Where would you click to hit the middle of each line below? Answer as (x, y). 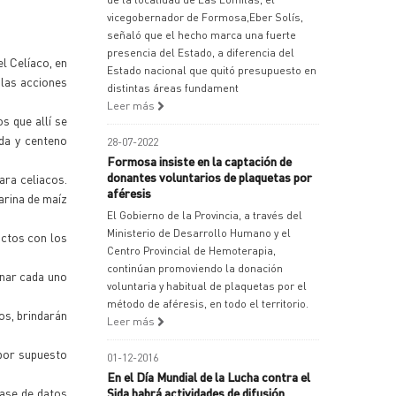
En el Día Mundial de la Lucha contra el (209, 377)
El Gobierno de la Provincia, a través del (205, 215)
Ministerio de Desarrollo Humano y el (199, 233)
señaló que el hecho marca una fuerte (202, 35)
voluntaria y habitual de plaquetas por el (207, 286)
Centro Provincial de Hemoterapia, (191, 251)
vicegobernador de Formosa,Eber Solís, (205, 17)
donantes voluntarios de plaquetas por (209, 177)
